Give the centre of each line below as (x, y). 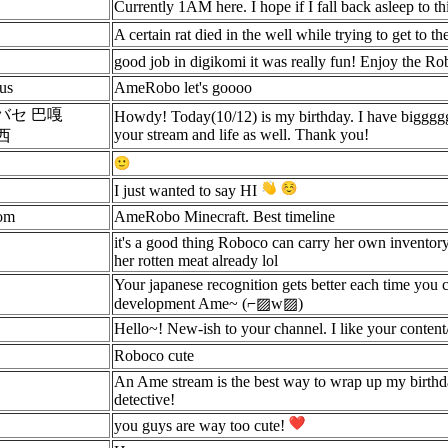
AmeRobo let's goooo (183, 87)
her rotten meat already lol (196, 260)
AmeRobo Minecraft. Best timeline (224, 216)
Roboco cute (154, 355)
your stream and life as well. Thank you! (241, 134)
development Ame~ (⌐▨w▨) (208, 303)
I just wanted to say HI (187, 190)
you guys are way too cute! (201, 425)
